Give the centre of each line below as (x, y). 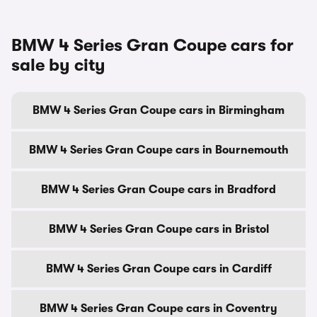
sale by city (58, 65)
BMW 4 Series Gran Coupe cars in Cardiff (158, 269)
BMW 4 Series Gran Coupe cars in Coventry (158, 309)
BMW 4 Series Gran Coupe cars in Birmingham (158, 110)
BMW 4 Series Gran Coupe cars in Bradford (158, 190)
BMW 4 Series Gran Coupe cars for (152, 45)
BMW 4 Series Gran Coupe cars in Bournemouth (158, 150)
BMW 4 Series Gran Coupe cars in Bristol (158, 229)
